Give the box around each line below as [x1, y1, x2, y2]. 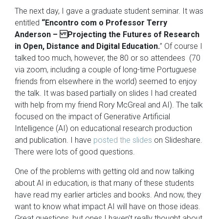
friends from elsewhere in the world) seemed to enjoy [15, 76, 197, 86]
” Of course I [160, 41, 202, 51]
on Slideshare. [152, 135, 202, 145]
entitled [15, 18, 42, 27]
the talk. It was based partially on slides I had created [15, 88, 197, 98]
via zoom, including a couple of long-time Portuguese [15, 65, 197, 74]
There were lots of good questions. [15, 147, 135, 156]
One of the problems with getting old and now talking [15, 166, 194, 176]
